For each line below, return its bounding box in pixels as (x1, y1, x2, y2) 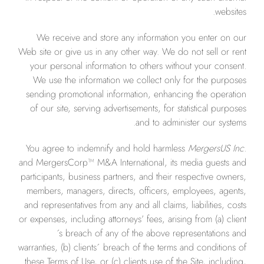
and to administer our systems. (136, 115, 246, 129)
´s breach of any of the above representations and (57, 226, 246, 240)
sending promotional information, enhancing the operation (26, 87, 246, 101)
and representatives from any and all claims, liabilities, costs (24, 198, 246, 212)
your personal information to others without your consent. (30, 59, 246, 72)
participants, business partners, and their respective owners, (21, 170, 246, 183)
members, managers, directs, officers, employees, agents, (27, 184, 246, 197)
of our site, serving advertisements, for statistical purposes (30, 101, 246, 115)
